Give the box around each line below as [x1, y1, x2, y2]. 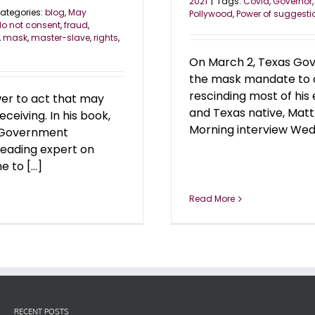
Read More [189, 193, 235, 205]
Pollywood [189, 7, 233, 20]
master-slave [31, 32, 90, 44]
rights [94, 32, 118, 44]
